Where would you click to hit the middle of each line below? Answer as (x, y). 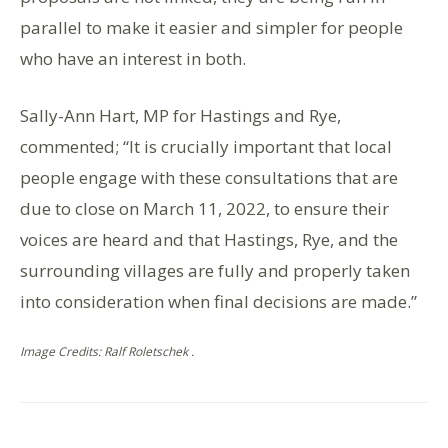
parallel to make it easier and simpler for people (211, 27)
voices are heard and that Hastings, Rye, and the (209, 239)
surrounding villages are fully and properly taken (215, 270)
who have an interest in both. (133, 58)
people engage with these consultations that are (209, 177)
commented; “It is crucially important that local (206, 146)
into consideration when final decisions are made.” (218, 301)
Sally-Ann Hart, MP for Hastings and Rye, (180, 115)
